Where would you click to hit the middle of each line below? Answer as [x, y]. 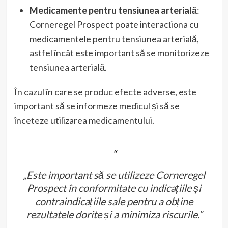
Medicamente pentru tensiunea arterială [113, 10]
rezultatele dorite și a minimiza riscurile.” [114, 215]
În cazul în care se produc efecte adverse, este [105, 92]
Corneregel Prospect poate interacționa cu [114, 25]
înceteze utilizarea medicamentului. [84, 120]
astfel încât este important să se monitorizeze [119, 53]
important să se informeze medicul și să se [97, 106]
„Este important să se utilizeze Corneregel [114, 175]
